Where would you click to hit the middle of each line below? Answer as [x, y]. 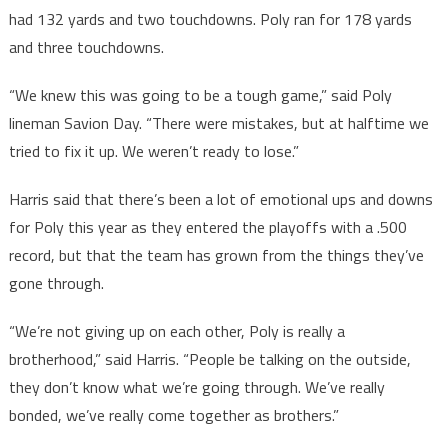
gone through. [56, 283]
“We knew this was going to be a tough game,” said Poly [200, 95]
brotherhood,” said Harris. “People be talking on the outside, [209, 359]
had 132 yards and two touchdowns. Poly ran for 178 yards [210, 19]
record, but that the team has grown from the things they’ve [216, 255]
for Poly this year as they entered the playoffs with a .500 [207, 227]
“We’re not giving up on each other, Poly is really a [176, 331]
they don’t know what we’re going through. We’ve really [196, 387]
